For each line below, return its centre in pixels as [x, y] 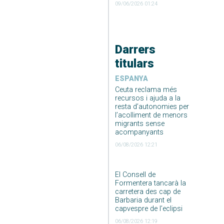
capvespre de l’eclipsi [148, 208]
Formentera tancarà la [150, 183]
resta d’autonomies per [152, 106]
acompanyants [139, 132]
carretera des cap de [147, 191]
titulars [134, 63]
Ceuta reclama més [146, 89]
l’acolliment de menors [151, 115]
